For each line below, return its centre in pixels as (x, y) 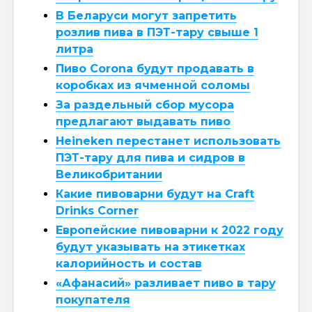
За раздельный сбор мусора (145, 104)
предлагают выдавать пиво (143, 121)
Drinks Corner (97, 210)
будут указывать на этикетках (150, 247)
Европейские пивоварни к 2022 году (170, 230)
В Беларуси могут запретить (146, 15)
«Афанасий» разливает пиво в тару (166, 283)
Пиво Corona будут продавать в (155, 68)
